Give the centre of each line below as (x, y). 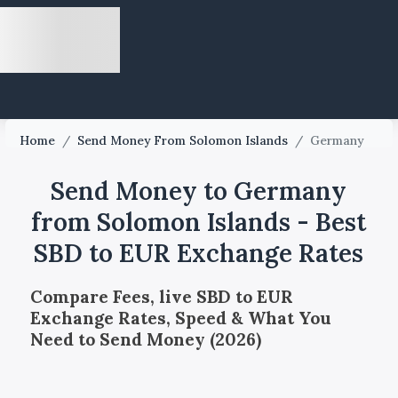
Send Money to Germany (199, 191)
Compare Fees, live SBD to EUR (161, 296)
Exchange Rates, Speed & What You (180, 318)
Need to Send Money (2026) (145, 339)
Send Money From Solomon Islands (183, 140)
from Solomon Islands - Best (199, 222)
